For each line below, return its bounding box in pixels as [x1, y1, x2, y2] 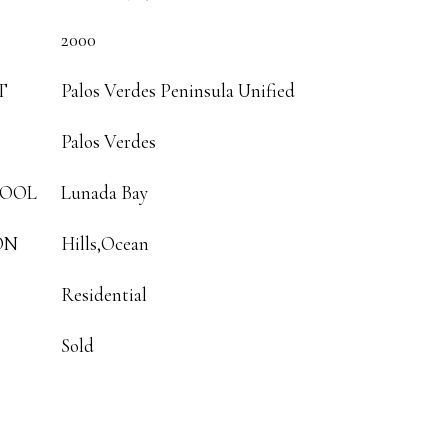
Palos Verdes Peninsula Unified [61, 79, 295, 102]
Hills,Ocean [61, 232, 149, 255]
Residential [61, 283, 147, 306]
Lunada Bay [61, 181, 148, 204]
